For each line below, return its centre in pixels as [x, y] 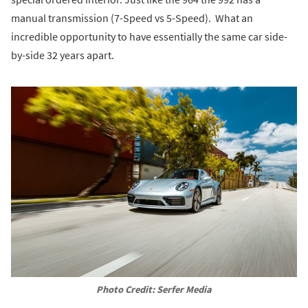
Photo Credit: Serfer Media [154, 290]
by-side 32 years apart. [63, 55]
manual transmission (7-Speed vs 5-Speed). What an [132, 18]
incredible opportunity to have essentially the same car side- [149, 36]
